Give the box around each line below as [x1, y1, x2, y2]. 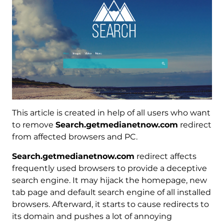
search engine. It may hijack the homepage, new [11, 175, 207, 185]
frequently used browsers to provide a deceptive [11, 163, 207, 173]
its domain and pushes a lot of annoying [11, 211, 172, 221]
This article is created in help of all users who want [11, 107, 210, 117]
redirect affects [134, 151, 196, 161]
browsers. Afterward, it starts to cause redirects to [11, 199, 209, 209]
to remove [11, 119, 55, 129]
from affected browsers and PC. [11, 131, 137, 141]
